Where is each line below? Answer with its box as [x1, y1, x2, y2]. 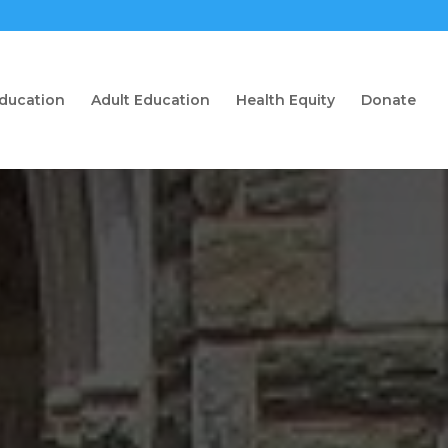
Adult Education [91, 91, 210, 109]
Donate [361, 91, 416, 109]
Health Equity [236, 91, 335, 109]
